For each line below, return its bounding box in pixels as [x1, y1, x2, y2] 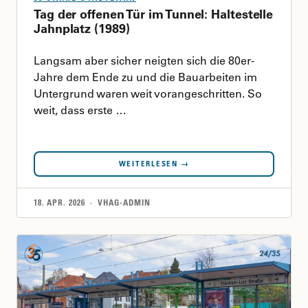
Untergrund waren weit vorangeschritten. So [34, 86, 262, 100]
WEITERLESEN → [118, 158, 190, 168]
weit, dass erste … [34, 102, 126, 117]
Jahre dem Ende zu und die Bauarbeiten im [34, 69, 257, 84]
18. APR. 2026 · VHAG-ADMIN [34, 197, 151, 208]
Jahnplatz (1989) [34, 20, 130, 36]
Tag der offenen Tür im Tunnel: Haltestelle [34, 5, 274, 22]
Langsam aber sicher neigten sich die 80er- [34, 53, 254, 67]
